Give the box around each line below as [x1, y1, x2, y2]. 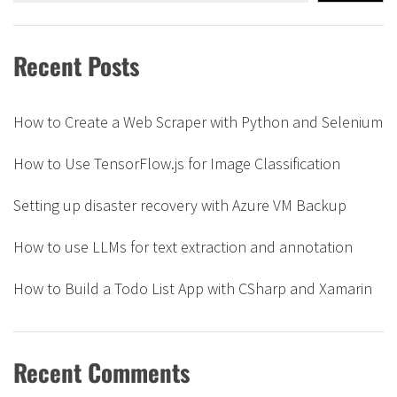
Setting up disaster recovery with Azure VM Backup [13, 195, 346, 215]
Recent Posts [13, 48, 139, 83]
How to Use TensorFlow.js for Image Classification [13, 153, 340, 174]
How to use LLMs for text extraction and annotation [13, 237, 353, 257]
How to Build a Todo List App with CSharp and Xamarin [13, 278, 372, 299]
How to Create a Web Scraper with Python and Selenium [13, 112, 383, 132]
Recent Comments [13, 354, 190, 390]
